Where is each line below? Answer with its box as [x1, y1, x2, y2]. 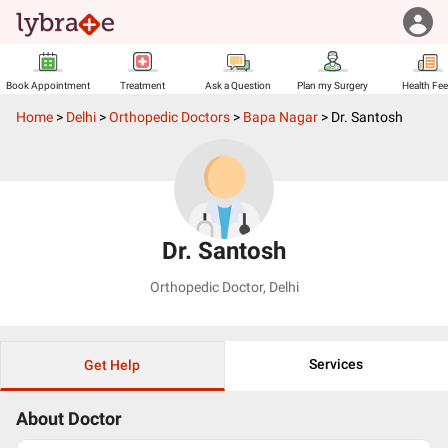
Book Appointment [5, 80, 90, 91]
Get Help [84, 357, 141, 373]
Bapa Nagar [243, 109, 318, 125]
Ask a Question [204, 80, 271, 91]
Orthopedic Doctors [109, 109, 230, 125]
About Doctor [16, 409, 122, 429]
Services [309, 356, 364, 372]
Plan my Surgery [297, 80, 368, 91]
